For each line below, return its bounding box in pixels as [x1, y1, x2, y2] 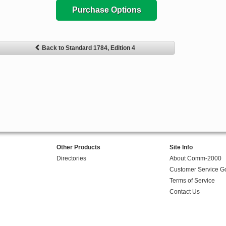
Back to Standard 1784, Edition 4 [41, 44, 135, 52]
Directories [56, 155, 86, 162]
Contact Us [169, 188, 200, 196]
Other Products [56, 144, 100, 151]
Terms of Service [169, 177, 215, 185]
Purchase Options [72, 6, 141, 15]
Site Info [169, 144, 193, 151]
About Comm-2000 [169, 155, 221, 162]
